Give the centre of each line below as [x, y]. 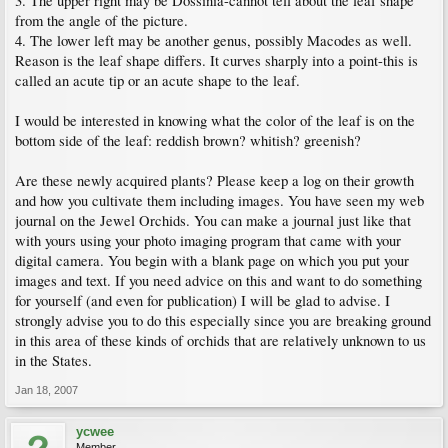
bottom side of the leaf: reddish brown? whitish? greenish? [188, 141]
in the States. [53, 361]
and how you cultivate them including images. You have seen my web [219, 201]
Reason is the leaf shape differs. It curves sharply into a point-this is [216, 61]
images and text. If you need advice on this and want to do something [218, 281]
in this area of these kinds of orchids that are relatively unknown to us [220, 341]
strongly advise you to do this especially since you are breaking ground [223, 321]
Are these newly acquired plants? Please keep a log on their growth [214, 181]
